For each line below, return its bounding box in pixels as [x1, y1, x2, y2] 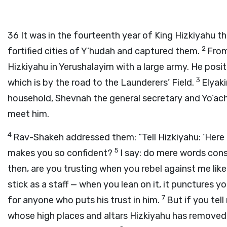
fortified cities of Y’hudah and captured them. [8, 46, 202, 57]
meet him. [8, 108, 49, 120]
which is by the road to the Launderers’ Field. [8, 77, 196, 88]
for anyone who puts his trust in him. [8, 195, 162, 206]
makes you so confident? [8, 147, 115, 159]
